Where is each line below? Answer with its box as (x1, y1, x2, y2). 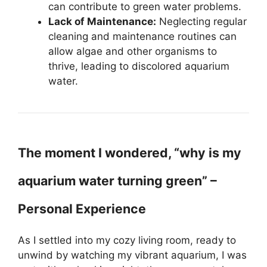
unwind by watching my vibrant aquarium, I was (18, 249, 247, 261)
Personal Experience (18, 201, 146, 216)
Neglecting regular (156, 15, 247, 27)
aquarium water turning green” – (18, 173, 217, 188)
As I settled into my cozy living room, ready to (18, 234, 236, 246)
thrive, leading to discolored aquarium (48, 60, 229, 72)
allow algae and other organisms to (48, 45, 217, 57)
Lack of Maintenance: (48, 15, 156, 27)
